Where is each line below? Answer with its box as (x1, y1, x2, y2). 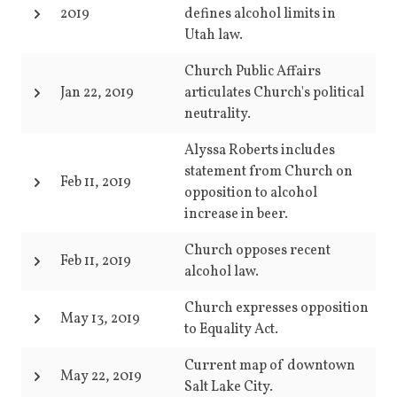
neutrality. (184, 105, 251, 124)
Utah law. (184, 26, 243, 45)
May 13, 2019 (60, 309, 140, 329)
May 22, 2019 (60, 367, 142, 386)
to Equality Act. (184, 320, 278, 339)
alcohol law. (184, 262, 259, 282)
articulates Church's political (184, 83, 364, 103)
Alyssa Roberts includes (184, 141, 335, 160)
